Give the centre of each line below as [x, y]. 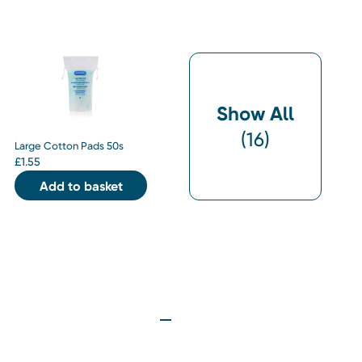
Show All [255, 113]
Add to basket [81, 187]
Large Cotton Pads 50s [69, 146]
